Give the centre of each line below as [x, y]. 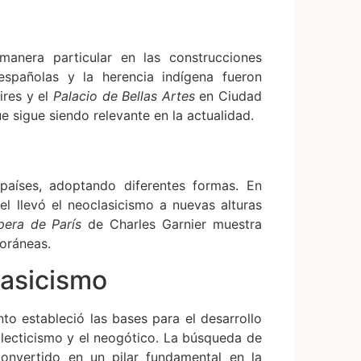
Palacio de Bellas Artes [124, 95]
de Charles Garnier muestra [172, 224]
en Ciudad [228, 95]
